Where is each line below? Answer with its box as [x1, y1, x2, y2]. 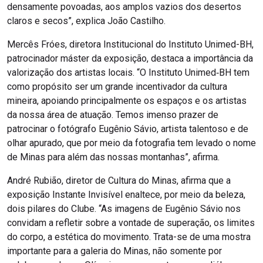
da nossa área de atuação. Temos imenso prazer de [7, 109, 218, 121]
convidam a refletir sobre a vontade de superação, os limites [7, 217, 255, 229]
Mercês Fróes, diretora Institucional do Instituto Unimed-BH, [7, 39, 254, 50]
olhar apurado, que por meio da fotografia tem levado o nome [7, 137, 256, 149]
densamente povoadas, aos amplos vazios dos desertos [7, 1, 241, 13]
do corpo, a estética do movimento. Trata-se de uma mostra [7, 231, 251, 243]
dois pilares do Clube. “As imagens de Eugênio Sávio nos [7, 203, 241, 215]
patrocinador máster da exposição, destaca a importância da [7, 53, 253, 65]
